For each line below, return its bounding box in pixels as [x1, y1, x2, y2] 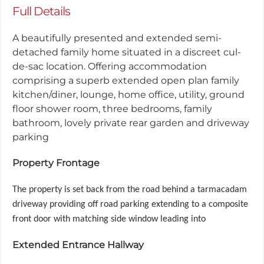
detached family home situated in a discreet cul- [12, 47, 241, 58]
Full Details [12, 4, 70, 18]
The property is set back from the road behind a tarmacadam [12, 185, 247, 194]
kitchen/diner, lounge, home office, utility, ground [12, 89, 245, 100]
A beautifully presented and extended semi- [12, 32, 222, 44]
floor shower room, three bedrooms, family [12, 103, 212, 114]
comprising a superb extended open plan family [12, 75, 239, 86]
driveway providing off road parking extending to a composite [12, 200, 248, 209]
